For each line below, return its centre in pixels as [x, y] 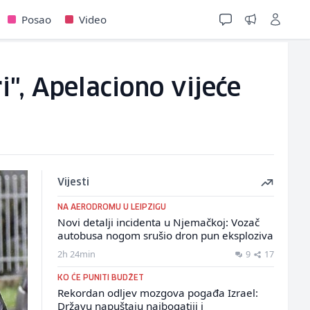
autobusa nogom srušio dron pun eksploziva [165, 235]
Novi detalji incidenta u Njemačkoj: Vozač [158, 222]
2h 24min [76, 254]
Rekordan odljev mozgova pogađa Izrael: [157, 293]
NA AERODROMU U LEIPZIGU [111, 207]
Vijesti [73, 183]
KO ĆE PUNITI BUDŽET [100, 278]
